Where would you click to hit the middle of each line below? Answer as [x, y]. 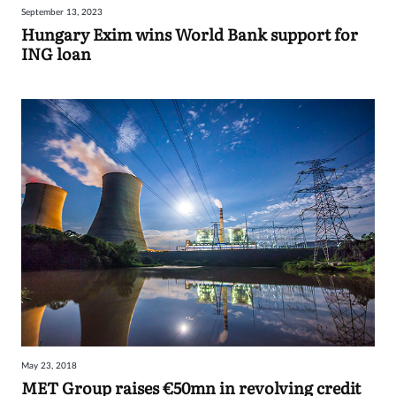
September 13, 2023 [62, 13]
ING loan [56, 54]
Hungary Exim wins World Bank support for [190, 34]
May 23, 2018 [49, 366]
